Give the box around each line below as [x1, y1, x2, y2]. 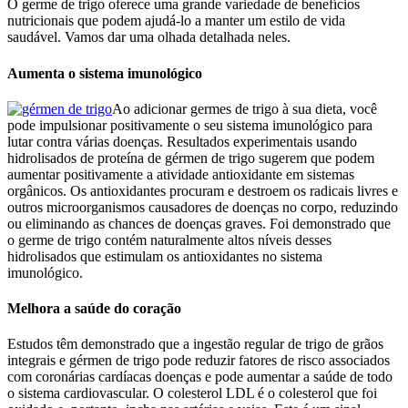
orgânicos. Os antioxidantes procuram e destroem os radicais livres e [7, 182, 398, 199]
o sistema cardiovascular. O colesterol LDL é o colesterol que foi [7, 385, 377, 402]
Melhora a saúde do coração [7, 301, 181, 317]
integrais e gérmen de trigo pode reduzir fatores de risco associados [7, 352, 390, 369]
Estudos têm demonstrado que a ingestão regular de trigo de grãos [7, 336, 383, 352]
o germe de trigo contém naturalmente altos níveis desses [7, 231, 331, 248]
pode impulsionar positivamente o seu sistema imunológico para [7, 117, 372, 133]
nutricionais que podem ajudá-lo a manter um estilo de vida [7, 13, 345, 29]
